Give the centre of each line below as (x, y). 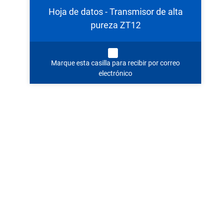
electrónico (116, 73)
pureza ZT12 (115, 25)
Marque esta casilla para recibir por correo (116, 63)
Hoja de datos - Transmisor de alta (115, 11)
